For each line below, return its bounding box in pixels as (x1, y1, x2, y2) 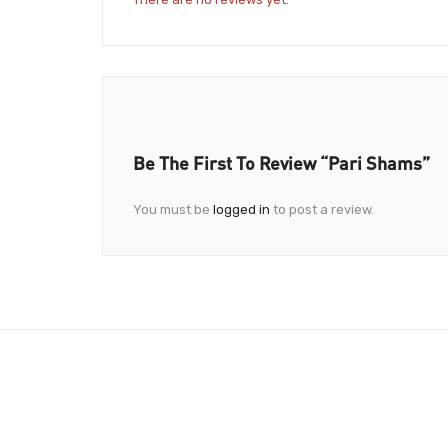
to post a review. (270, 202, 374, 218)
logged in (213, 202, 270, 218)
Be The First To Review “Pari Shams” (133, 152, 430, 175)
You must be (133, 202, 213, 218)
